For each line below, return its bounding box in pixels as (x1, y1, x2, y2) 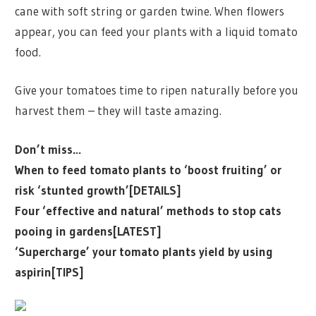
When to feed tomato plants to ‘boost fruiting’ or (15, 162, 282, 177)
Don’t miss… (15, 141, 82, 157)
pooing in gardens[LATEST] (15, 223, 162, 238)
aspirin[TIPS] (15, 264, 85, 279)
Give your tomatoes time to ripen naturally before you (15, 83, 299, 98)
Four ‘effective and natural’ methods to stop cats (15, 202, 282, 218)
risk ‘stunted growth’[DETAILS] (15, 182, 182, 197)
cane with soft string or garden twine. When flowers (15, 3, 285, 18)
